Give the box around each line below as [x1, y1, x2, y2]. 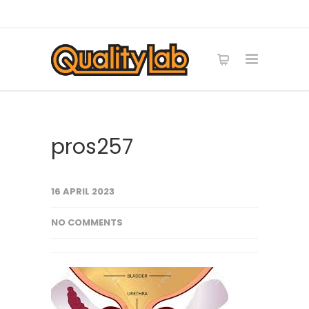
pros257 [51, 132, 133, 161]
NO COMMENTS [51, 216, 123, 229]
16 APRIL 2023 [51, 185, 114, 198]
